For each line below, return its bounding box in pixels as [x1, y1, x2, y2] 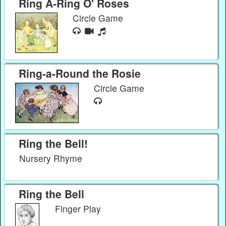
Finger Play [55, 202, 104, 215]
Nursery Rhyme [19, 151, 85, 164]
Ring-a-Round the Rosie [18, 66, 141, 81]
